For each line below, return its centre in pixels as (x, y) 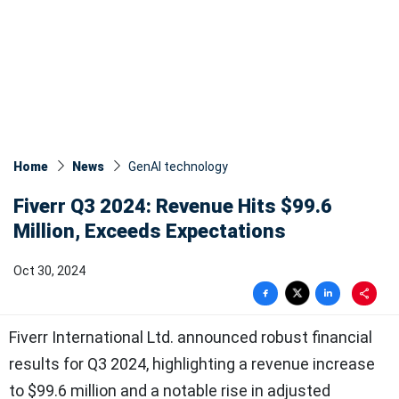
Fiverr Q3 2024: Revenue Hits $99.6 (173, 207)
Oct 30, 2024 (49, 271)
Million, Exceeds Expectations (150, 232)
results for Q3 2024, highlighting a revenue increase (192, 364)
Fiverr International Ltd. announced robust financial (191, 338)
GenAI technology (178, 167)
